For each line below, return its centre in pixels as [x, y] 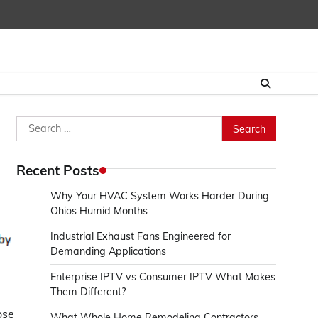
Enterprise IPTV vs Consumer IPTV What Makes [163, 277]
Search [34, 124]
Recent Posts [58, 170]
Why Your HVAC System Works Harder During [160, 196]
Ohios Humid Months [99, 211]
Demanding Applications [108, 251]
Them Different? [88, 292]
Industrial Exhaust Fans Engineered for [141, 236]
